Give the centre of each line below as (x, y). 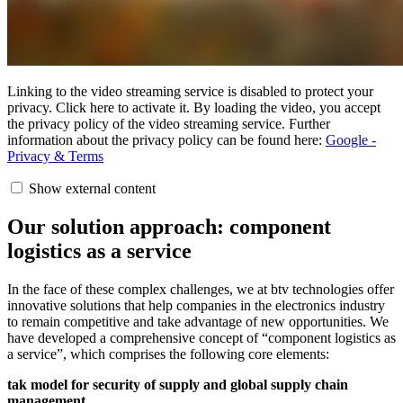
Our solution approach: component (169, 226)
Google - (351, 139)
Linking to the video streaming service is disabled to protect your (190, 91)
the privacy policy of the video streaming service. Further (169, 123)
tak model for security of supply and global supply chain (178, 384)
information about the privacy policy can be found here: (166, 139)
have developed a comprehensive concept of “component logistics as (201, 337)
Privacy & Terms (55, 156)
